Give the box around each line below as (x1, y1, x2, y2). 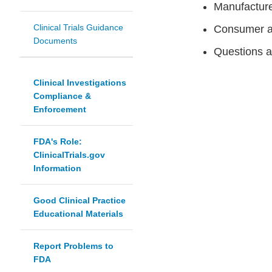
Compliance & (33, 91, 91, 101)
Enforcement (33, 104, 86, 115)
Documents (33, 36, 77, 46)
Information (33, 163, 81, 174)
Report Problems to (33, 241, 114, 251)
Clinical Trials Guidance (33, 22, 123, 33)
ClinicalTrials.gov (33, 150, 105, 160)
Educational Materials (33, 209, 123, 219)
